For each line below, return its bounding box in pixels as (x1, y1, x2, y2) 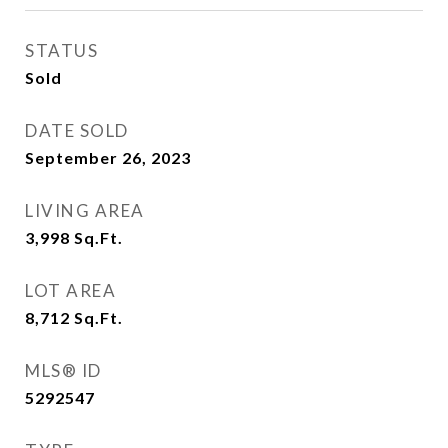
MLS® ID (25, 360, 102, 381)
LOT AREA (25, 280, 116, 301)
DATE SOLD (25, 120, 129, 141)
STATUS (25, 40, 98, 61)
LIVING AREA (25, 200, 145, 221)
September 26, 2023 (25, 148, 191, 167)
